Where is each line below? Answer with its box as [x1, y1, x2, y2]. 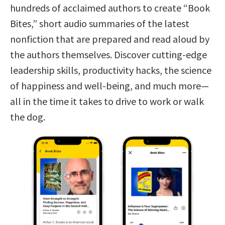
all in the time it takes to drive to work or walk [10, 94, 204, 107]
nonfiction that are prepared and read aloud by [10, 32, 209, 45]
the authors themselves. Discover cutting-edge [10, 48, 207, 61]
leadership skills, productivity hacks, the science [10, 63, 211, 76]
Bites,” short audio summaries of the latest [10, 17, 189, 30]
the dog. [10, 110, 45, 123]
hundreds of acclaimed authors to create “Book [10, 1, 210, 14]
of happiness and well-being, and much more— [10, 79, 209, 92]
